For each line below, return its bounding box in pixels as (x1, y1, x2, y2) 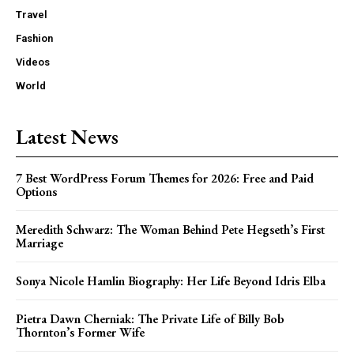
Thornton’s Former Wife (16, 323, 145, 341)
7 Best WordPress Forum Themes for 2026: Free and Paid (16, 169, 314, 186)
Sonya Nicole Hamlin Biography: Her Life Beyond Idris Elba (16, 272, 326, 289)
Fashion (16, 32, 53, 44)
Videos (16, 55, 50, 68)
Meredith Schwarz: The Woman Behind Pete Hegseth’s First (16, 220, 325, 238)
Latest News (16, 122, 119, 150)
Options (16, 183, 57, 200)
